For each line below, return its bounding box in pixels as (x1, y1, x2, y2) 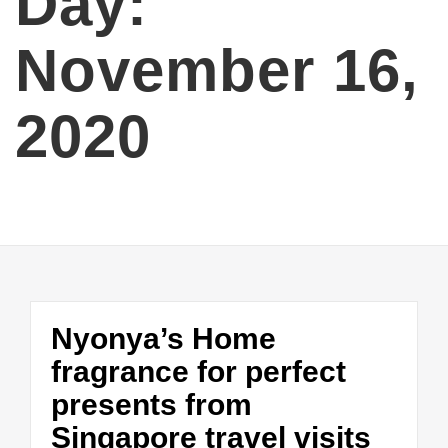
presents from (51, 388, 252, 422)
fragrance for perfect (51, 355, 346, 389)
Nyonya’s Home (51, 322, 276, 356)
